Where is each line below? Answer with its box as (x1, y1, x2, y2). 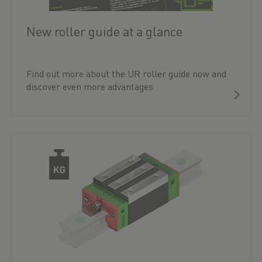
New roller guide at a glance (26, 23, 182, 39)
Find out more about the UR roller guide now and (26, 67, 226, 80)
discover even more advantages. (26, 80, 156, 92)
